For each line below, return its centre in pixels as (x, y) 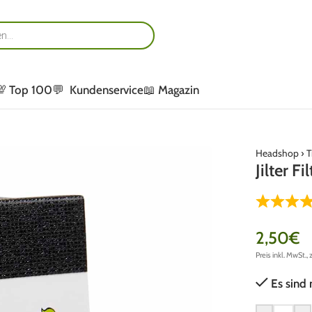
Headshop (277, 153)
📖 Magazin (171, 89)
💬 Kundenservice (98, 89)
